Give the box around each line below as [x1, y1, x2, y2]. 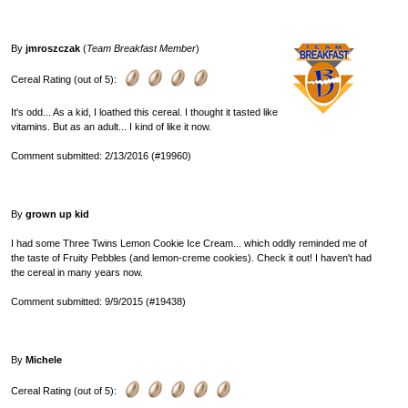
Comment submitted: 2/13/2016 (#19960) [11, 149, 191, 161]
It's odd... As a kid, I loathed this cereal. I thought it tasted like [11, 106, 278, 117]
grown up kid [25, 208, 89, 219]
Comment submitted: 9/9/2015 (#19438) [11, 295, 186, 307]
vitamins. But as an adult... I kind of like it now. [11, 120, 211, 132]
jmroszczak [25, 42, 80, 54]
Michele [25, 353, 62, 365]
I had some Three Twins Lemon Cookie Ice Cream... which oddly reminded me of [11, 237, 367, 249]
